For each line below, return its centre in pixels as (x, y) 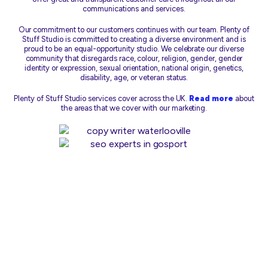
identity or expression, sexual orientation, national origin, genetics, (134, 68)
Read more (211, 98)
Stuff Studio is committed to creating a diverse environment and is (134, 39)
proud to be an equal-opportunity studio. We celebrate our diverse (134, 49)
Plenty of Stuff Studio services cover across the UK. (102, 98)
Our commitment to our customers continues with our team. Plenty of (134, 30)
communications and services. (134, 9)
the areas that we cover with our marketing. (134, 108)
